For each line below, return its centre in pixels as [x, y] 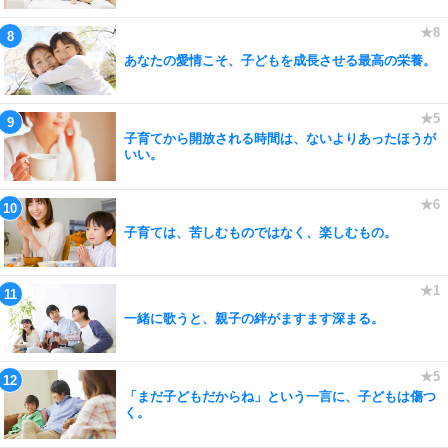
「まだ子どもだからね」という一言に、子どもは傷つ [280, 396]
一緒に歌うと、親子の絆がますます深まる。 [254, 318]
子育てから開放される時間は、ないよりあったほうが [280, 138]
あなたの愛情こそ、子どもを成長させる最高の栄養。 [280, 60]
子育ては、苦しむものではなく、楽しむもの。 [260, 232]
